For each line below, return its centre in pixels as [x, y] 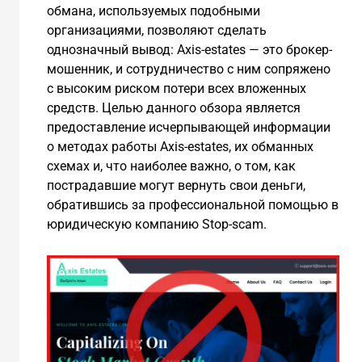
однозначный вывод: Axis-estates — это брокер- [189, 50]
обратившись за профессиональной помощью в [192, 205]
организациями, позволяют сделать [156, 31]
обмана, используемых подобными [153, 11]
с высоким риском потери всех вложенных [176, 89]
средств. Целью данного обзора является [173, 108]
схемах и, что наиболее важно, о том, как [171, 166]
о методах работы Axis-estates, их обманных [180, 147]
